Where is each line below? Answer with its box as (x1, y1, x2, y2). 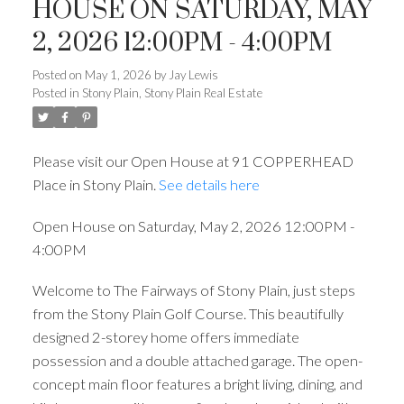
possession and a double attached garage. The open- (32, 352, 363, 370)
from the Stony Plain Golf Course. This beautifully (32, 305, 344, 323)
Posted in (32, 86, 79, 101)
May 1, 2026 (84, 68, 151, 83)
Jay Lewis (168, 68, 218, 83)
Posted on (32, 68, 85, 83)
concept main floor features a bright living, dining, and (32, 375, 363, 393)
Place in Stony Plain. (32, 176, 159, 194)
